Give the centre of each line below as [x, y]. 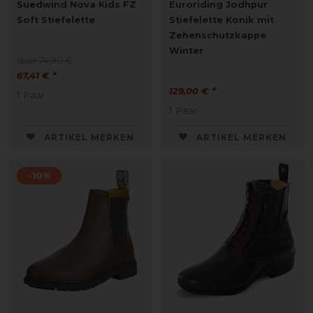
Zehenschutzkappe [218, 35]
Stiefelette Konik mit [221, 20]
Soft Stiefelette [56, 20]
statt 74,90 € [45, 60]
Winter [186, 50]
